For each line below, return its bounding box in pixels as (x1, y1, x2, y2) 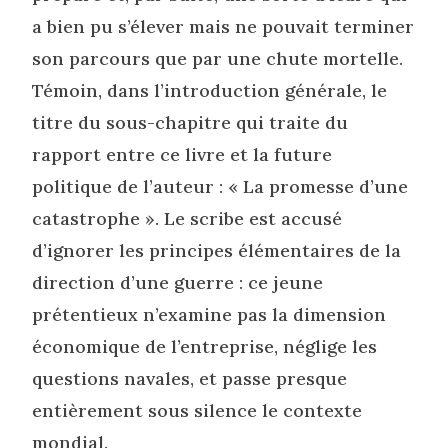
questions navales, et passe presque (32, 367, 348, 391)
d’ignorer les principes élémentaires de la (32, 239, 402, 263)
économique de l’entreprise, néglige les (32, 335, 378, 359)
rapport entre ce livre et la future (32, 143, 333, 167)
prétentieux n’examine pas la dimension (32, 303, 387, 327)
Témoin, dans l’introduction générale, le (32, 79, 388, 103)
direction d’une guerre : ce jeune (32, 271, 324, 295)
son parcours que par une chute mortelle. (32, 47, 404, 71)
